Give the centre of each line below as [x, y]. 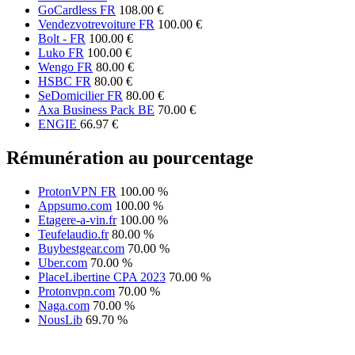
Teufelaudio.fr [73, 235]
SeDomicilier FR [80, 96]
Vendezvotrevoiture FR [96, 25]
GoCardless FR [77, 10]
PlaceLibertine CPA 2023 [102, 277]
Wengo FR [65, 67]
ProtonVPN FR [77, 192]
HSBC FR [65, 82]
